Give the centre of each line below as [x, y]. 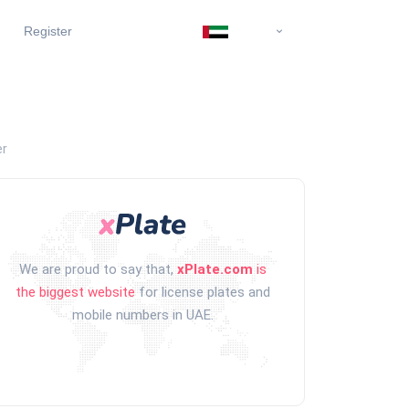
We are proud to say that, [98, 269]
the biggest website [77, 292]
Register [43, 31]
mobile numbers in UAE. [142, 315]
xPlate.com [215, 269]
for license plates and [204, 292]
